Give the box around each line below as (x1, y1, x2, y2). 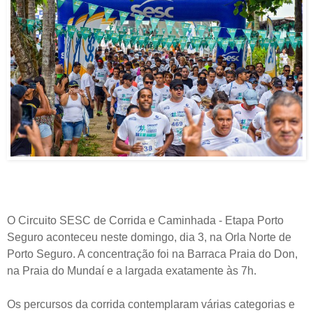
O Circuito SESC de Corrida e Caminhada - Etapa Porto (7, 214, 284, 227)
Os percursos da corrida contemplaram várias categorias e (7, 298, 295, 311)
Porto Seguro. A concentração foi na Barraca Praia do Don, (7, 248, 298, 261)
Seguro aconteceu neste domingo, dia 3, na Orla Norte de (7, 231, 291, 244)
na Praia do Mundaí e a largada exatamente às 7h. (7, 265, 256, 277)
